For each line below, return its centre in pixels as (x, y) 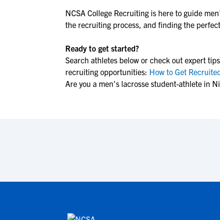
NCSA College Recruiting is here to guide (135, 13)
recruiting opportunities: (106, 72)
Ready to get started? (102, 48)
